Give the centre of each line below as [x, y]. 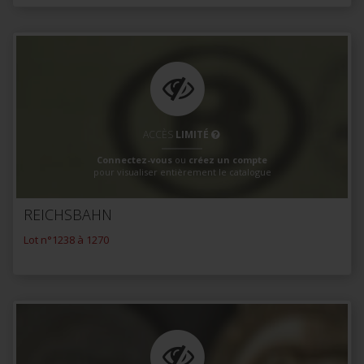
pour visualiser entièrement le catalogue [182, 171]
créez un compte [228, 159]
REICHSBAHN [68, 215]
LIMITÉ [192, 134]
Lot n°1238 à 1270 [66, 240]
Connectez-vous [134, 159]
